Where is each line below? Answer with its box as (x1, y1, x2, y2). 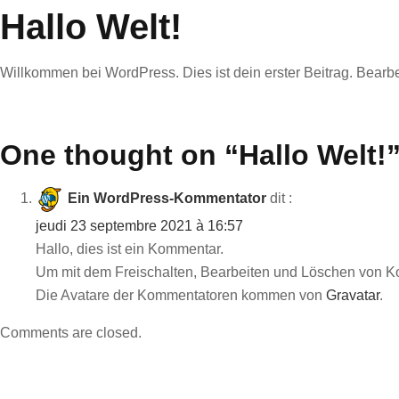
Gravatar (326, 288, 379, 303)
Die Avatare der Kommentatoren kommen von (36, 288, 326, 303)
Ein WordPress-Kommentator (68, 191, 266, 207)
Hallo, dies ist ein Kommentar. (36, 241, 224, 256)
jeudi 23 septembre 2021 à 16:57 (36, 218, 243, 233)
